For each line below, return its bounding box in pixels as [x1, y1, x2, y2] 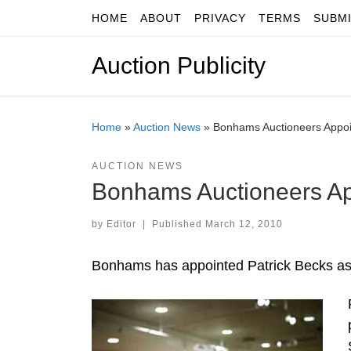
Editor [107, 218, 136, 230]
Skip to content [21, 15, 104, 28]
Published [151, 218, 205, 230]
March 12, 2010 [204, 218, 283, 230]
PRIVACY [194, 12, 246, 24]
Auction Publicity [92, 52, 266, 79]
